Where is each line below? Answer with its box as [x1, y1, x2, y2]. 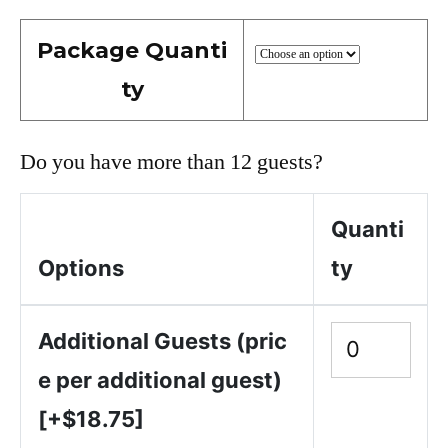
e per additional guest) [37, 366, 282, 393]
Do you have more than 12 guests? [20, 147, 323, 176]
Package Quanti [37, 36, 227, 64]
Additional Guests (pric [37, 327, 287, 354]
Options [37, 254, 124, 281]
